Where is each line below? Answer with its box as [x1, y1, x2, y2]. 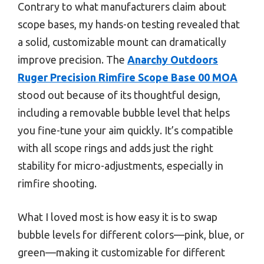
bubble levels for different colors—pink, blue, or [18, 228, 245, 240]
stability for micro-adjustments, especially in [18, 159, 223, 171]
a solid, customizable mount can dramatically [18, 35, 226, 48]
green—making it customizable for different [18, 246, 225, 258]
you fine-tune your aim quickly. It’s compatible [18, 124, 233, 136]
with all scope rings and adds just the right [18, 141, 213, 154]
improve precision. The [18, 53, 127, 65]
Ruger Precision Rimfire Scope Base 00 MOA [18, 71, 237, 83]
